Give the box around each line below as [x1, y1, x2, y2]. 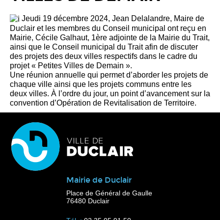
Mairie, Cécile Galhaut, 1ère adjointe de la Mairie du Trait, [10, 33, 210, 42]
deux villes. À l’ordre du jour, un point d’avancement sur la [10, 89, 210, 98]
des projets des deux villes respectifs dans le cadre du [10, 52, 197, 61]
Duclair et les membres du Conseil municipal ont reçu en [10, 24, 206, 33]
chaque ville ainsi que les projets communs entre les [10, 80, 192, 89]
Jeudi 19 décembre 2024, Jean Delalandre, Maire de [20, 14, 204, 23]
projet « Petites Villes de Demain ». [10, 61, 132, 70]
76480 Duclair [66, 197, 110, 205]
